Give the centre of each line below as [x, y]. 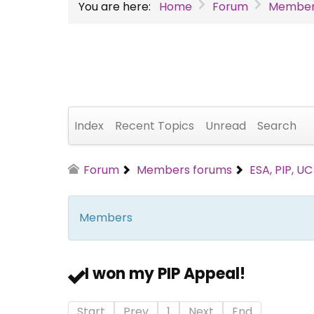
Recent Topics [155, 125]
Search [277, 125]
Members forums [185, 170]
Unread [226, 125]
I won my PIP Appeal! [165, 273]
